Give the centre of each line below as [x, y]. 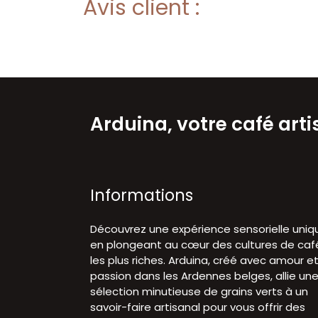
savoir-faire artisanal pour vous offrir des [198, 307]
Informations [142, 195]
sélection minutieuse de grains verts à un [199, 291]
